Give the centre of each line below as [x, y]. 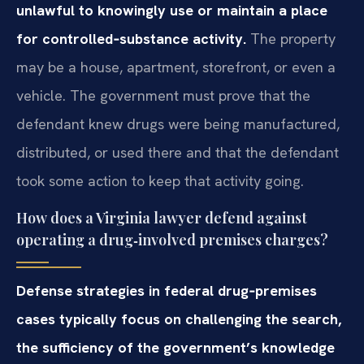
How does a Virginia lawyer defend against [162, 217]
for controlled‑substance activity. [131, 39]
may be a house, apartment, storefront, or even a [176, 67]
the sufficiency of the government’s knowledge [175, 347]
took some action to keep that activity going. [160, 181]
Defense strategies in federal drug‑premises [167, 290]
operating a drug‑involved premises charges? [172, 239]
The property [291, 39]
